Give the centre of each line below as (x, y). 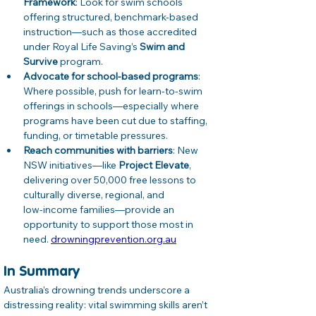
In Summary (42, 273)
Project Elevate (154, 165)
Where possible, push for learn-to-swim (114, 91)
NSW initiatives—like (71, 165)
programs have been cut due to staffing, (116, 121)
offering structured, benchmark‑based (112, 17)
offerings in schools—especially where (112, 106)
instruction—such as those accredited (111, 32)
